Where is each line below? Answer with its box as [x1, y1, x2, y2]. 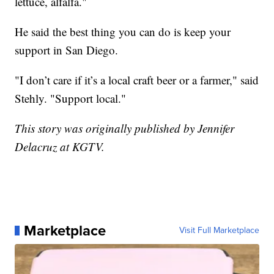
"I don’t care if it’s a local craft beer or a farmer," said [15, 72, 259, 88]
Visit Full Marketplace [179, 224, 259, 237]
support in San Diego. [15, 42, 119, 58]
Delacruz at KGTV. [15, 139, 105, 155]
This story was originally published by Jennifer [15, 120, 235, 136]
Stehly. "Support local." [15, 91, 127, 106]
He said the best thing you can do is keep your [15, 24, 231, 40]
